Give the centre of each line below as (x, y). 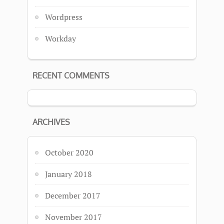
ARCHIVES (51, 122)
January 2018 (68, 174)
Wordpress (64, 17)
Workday (60, 38)
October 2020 (69, 152)
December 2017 (73, 195)
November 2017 (73, 217)
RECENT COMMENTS (71, 75)
